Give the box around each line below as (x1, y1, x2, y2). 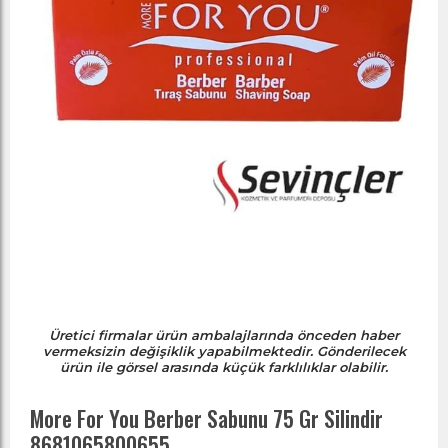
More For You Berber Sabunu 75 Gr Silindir (30, 402, 383, 434)
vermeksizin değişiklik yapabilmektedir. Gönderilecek (42, 343, 406, 359)
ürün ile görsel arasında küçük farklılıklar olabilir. (60, 359, 388, 375)
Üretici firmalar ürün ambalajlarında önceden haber (49, 327, 399, 343)
